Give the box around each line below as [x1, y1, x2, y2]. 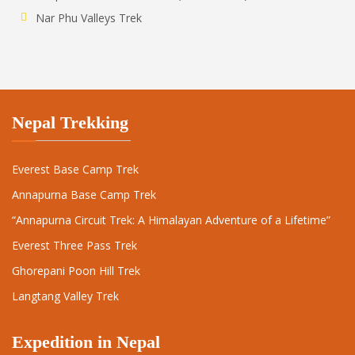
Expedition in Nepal [12, 332, 160, 353]
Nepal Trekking [12, 113, 128, 133]
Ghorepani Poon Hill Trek [12, 263, 140, 279]
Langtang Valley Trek [12, 288, 119, 304]
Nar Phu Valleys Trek [36, 10, 142, 26]
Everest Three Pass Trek [12, 238, 137, 254]
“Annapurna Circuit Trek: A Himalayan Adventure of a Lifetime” [12, 212, 330, 228]
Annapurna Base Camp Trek [12, 187, 156, 203]
